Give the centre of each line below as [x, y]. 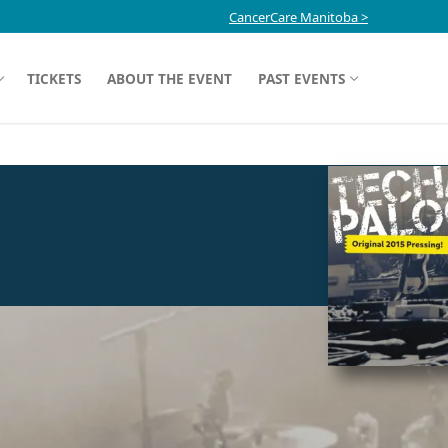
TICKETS [54, 78]
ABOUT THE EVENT [169, 78]
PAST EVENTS [301, 78]
